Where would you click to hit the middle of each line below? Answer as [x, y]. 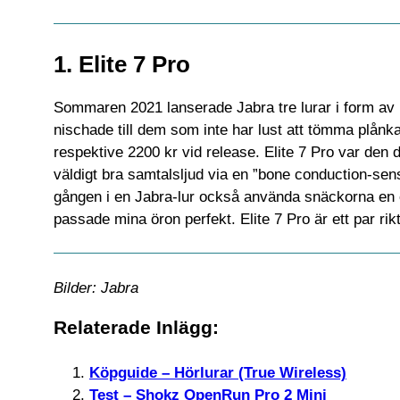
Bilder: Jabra [96, 287]
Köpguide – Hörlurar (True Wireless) [218, 372]
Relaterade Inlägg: [136, 327]
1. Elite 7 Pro [122, 64]
